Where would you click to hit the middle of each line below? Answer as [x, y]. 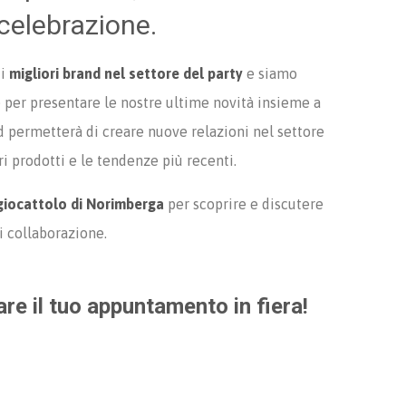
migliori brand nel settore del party [126, 73]
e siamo [270, 73]
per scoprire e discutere [244, 204]
